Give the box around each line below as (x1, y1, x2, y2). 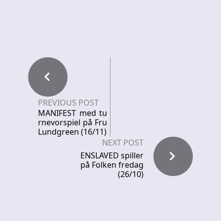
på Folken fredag (80, 159, 144, 170)
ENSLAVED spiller (80, 149, 144, 161)
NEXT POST (102, 137, 144, 148)
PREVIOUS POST (38, 97, 99, 108)
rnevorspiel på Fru (38, 116, 107, 128)
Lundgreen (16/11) (38, 126, 107, 137)
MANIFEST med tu (38, 107, 107, 118)
